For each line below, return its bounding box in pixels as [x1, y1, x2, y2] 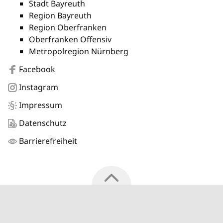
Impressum [19, 99, 62, 111]
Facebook [19, 63, 55, 75]
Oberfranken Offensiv [29, 33, 112, 45]
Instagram [19, 81, 58, 93]
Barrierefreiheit [19, 135, 77, 146]
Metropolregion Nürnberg [29, 45, 129, 57]
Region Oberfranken [29, 21, 107, 33]
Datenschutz [19, 117, 67, 128]
